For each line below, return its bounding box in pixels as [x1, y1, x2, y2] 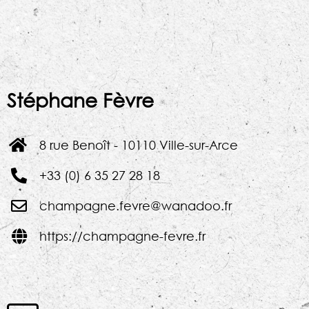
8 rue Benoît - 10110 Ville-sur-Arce [39, 137, 238, 153]
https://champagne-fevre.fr [39, 228, 206, 244]
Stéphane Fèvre [7, 88, 154, 112]
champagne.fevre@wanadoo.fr [39, 198, 232, 214]
